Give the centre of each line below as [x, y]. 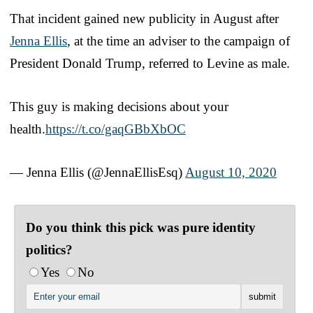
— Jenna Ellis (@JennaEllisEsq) [97, 172]
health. [28, 129]
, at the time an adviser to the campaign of [179, 41]
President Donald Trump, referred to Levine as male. [150, 63]
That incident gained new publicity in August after [144, 18]
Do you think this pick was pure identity [141, 227]
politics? [49, 249]
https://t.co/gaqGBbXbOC [116, 129]
